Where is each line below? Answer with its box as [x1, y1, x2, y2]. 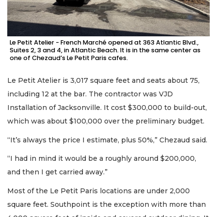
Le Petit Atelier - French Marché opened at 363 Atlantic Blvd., [10, 38, 199, 47]
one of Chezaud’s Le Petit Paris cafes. [10, 54, 128, 62]
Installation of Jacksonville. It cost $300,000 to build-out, [7, 103, 207, 112]
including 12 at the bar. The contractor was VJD [7, 90, 173, 99]
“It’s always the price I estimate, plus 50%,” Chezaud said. [7, 135, 207, 144]
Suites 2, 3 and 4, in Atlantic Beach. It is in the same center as [10, 46, 201, 55]
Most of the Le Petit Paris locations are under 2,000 [7, 186, 190, 195]
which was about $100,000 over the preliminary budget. [7, 117, 204, 126]
